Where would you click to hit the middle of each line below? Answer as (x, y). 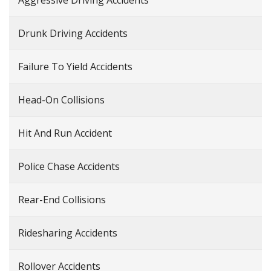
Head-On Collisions (61, 100)
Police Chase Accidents (69, 167)
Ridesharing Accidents (68, 233)
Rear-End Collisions (62, 200)
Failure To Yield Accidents (75, 67)
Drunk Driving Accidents (73, 34)
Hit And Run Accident (65, 133)
